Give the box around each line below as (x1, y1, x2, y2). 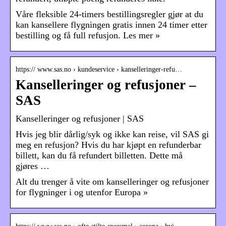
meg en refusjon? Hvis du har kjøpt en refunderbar (16, 140, 201, 150)
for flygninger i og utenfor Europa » (16, 187, 148, 198)
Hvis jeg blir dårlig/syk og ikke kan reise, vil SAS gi (16, 129, 209, 140)
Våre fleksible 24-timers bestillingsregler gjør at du (16, 9, 203, 20)
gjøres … (16, 161, 49, 172)
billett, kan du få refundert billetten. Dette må (16, 150, 183, 161)
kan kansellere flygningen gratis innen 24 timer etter (16, 20, 207, 30)
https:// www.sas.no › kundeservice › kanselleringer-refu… (16, 66, 182, 74)
